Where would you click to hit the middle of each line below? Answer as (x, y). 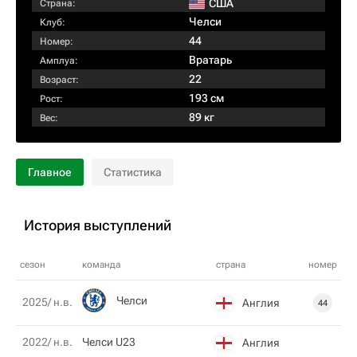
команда (101, 265)
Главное (50, 172)
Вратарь (210, 60)
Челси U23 (109, 342)
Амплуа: (59, 61)
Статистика (133, 172)
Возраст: (59, 80)
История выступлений (98, 225)
